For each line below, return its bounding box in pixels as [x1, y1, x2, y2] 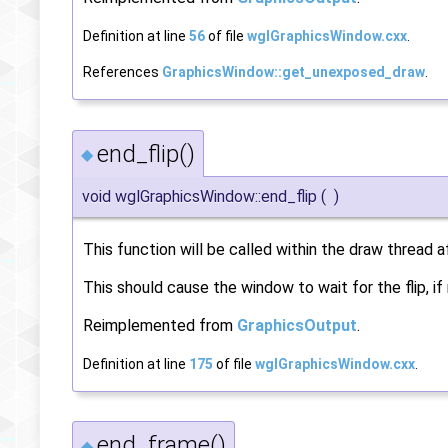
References [83, 63, 162, 80]
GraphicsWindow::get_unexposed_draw [162, 63, 425, 80]
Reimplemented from [83, 315, 237, 335]
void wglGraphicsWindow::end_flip [82, 186, 317, 206]
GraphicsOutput [237, 315, 357, 335]
